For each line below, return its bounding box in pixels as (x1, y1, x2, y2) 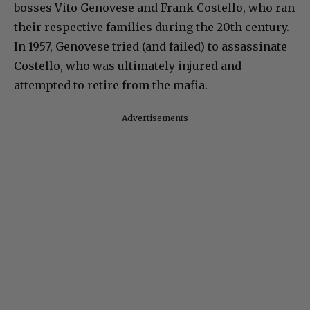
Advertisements (122, 113, 188, 124)
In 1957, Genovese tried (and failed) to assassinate (14, 39, 287, 54)
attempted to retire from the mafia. (14, 78, 208, 93)
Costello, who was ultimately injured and (14, 59, 241, 73)
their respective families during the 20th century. (14, 20, 289, 35)
